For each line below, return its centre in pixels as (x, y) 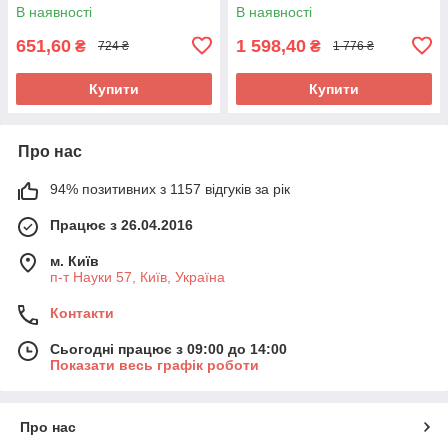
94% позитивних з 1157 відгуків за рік (170, 188)
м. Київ (74, 260)
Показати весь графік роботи (154, 364)
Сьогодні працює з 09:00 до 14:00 (168, 348)
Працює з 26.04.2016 (121, 224)
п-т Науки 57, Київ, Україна (137, 276)
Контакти (82, 312)
